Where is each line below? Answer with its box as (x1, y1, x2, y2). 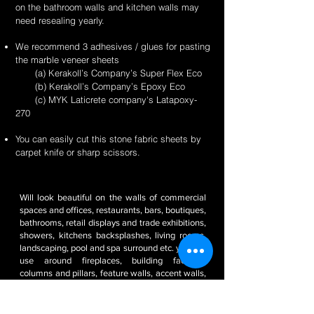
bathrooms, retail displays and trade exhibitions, (20, 217, 206, 228)
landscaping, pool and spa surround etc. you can (20, 243, 206, 253)
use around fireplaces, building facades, (20, 255, 206, 266)
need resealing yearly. (15, 15, 104, 26)
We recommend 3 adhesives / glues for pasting (15, 41, 210, 52)
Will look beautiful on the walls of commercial (20, 192, 206, 203)
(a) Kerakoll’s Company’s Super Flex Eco (15, 67, 202, 78)
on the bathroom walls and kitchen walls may (15, 1, 199, 13)
